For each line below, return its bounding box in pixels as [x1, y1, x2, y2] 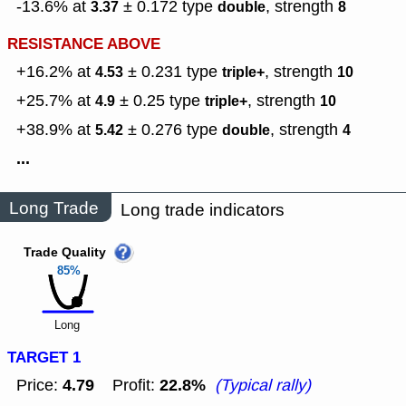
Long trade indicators [121, 198, 285, 222]
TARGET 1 [7, 346, 81, 370]
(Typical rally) [215, 374, 311, 397]
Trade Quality [24, 244, 106, 263]
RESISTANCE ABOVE [7, 33, 160, 56]
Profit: [94, 374, 159, 397]
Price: [16, 374, 63, 397]
